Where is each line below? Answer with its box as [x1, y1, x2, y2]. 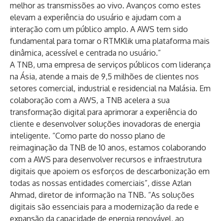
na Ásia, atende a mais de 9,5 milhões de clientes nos [10, 72, 199, 81]
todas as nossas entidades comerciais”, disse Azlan [10, 178, 191, 188]
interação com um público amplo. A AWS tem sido [10, 24, 188, 34]
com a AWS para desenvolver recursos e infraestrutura [10, 154, 202, 164]
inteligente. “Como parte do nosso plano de [10, 131, 165, 141]
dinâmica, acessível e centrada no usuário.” [10, 48, 161, 58]
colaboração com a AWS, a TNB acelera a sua [10, 95, 170, 105]
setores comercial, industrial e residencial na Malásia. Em [10, 83, 211, 93]
